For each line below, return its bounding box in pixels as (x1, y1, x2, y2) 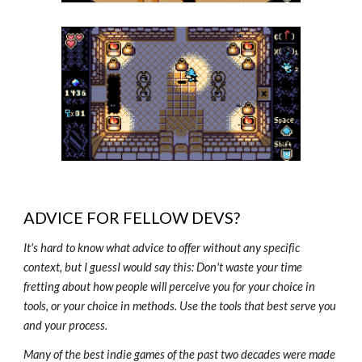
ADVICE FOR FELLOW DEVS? (23, 208, 241, 227)
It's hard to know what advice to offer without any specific (23, 241, 301, 255)
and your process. (23, 318, 108, 332)
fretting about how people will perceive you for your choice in (23, 280, 316, 293)
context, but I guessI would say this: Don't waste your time (23, 260, 303, 274)
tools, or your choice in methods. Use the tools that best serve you (23, 299, 337, 313)
